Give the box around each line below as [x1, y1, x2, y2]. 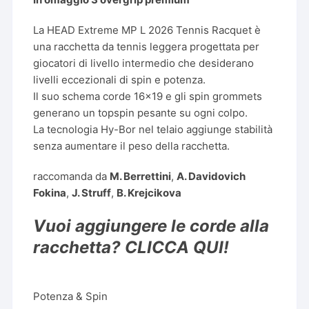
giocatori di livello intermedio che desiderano [33, 57, 255, 70]
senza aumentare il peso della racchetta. [33, 139, 230, 152]
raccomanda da [33, 170, 110, 183]
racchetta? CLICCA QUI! [33, 237, 230, 257]
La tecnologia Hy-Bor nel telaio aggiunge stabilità [33, 123, 273, 136]
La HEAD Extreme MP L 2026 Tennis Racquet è [33, 23, 261, 37]
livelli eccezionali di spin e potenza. [33, 73, 206, 86]
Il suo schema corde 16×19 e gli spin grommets [33, 90, 263, 103]
